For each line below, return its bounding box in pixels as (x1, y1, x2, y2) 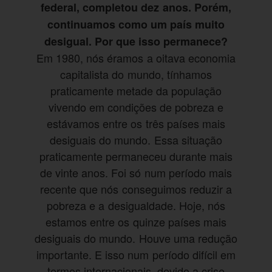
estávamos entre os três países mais (47, 115, 225, 132)
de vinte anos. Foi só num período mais (40, 165, 232, 181)
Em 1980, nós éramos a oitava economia (36, 50, 236, 66)
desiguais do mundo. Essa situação (50, 132, 222, 148)
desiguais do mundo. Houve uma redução (35, 230, 237, 246)
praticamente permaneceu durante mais (39, 148, 233, 165)
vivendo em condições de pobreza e (48, 99, 224, 115)
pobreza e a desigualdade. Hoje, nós (47, 197, 225, 214)
